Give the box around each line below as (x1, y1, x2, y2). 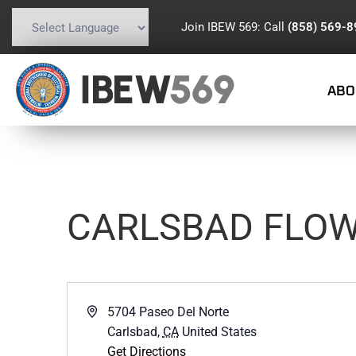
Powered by (8, 48, 73, 62)
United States (181, 324, 257, 339)
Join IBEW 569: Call (180, 19, 288, 34)
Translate (102, 48, 152, 62)
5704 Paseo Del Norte (106, 304, 229, 319)
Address (86, 304, 131, 319)
